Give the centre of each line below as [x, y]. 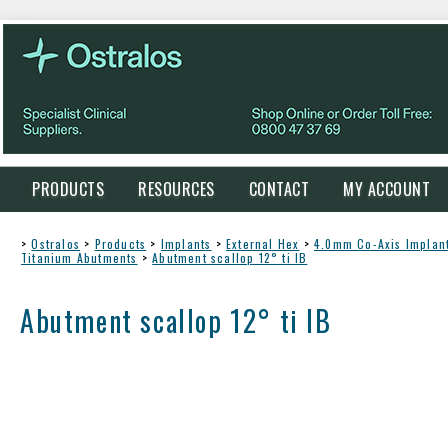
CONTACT [278, 189]
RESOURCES [176, 189]
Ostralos [56, 243]
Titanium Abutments [79, 257]
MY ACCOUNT [386, 189]
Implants [186, 243]
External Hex [263, 243]
